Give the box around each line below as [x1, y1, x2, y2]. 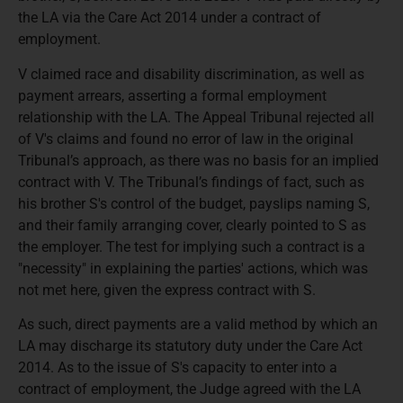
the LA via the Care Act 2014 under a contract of [18, 9, 321, 27]
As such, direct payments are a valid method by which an [18, 316, 378, 334]
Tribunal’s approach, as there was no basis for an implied [18, 151, 379, 169]
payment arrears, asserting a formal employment [18, 86, 327, 104]
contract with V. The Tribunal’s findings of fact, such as [18, 173, 364, 191]
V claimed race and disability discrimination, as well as [18, 65, 364, 83]
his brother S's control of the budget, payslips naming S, [18, 194, 370, 212]
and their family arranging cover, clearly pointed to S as [18, 216, 366, 234]
